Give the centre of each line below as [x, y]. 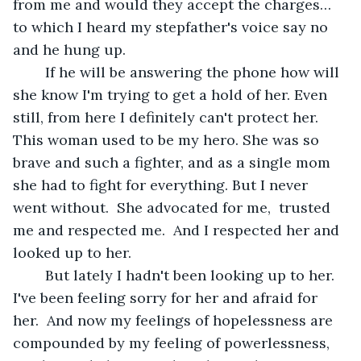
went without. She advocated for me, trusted [174, 207]
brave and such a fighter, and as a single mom [174, 162]
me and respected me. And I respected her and [178, 230]
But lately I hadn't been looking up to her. [37, 275]
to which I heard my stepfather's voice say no [172, 27]
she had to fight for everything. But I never [162, 185]
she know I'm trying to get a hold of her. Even [172, 94]
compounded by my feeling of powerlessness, [173, 342]
